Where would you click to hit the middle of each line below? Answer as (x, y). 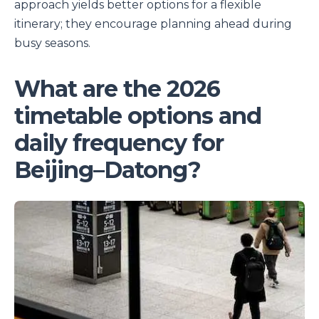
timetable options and (138, 116)
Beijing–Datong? (108, 170)
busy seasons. (52, 43)
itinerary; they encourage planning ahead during (153, 24)
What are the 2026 (117, 89)
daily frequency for (119, 143)
